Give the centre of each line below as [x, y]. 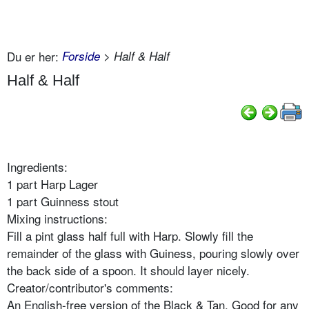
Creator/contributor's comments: [90, 287]
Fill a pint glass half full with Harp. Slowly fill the [130, 235]
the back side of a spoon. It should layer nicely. [128, 270]
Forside [81, 56]
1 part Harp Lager [52, 183]
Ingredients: [37, 166]
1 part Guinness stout [63, 201]
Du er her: [33, 56]
